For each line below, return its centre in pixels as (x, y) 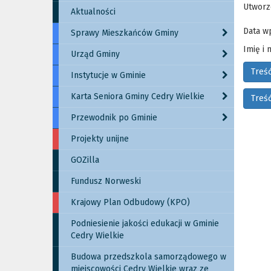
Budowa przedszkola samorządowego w (149, 257)
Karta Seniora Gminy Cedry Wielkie (138, 96)
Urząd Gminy (95, 54)
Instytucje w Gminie (108, 75)
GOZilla (85, 160)
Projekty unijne (100, 139)
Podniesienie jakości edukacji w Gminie (145, 224)
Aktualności (93, 12)
